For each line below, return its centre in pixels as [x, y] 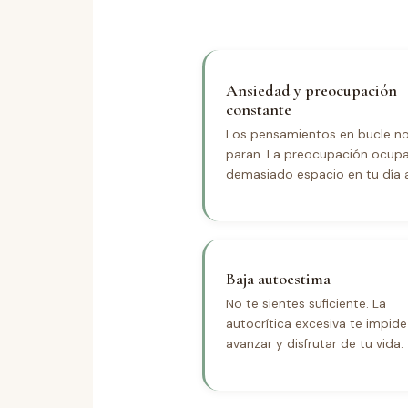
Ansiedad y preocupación [312, 91]
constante [259, 110]
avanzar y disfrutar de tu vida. [315, 343]
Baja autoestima [279, 279]
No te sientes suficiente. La [306, 303]
